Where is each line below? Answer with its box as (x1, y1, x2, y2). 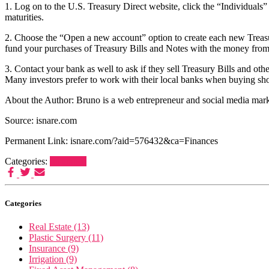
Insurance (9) (29, 243, 79, 253)
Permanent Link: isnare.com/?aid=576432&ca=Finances (5, 135, 218, 146)
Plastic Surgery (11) (29, 232, 103, 243)
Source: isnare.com (5, 115, 77, 125)
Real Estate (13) (29, 221, 89, 232)
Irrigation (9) (29, 253, 77, 264)
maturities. (5, 11, 44, 22)
